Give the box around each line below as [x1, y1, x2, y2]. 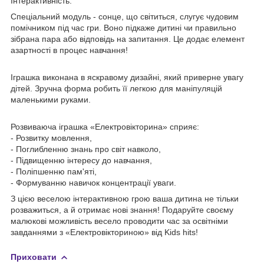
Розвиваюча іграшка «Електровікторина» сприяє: [11, 121, 199, 131]
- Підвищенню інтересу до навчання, [11, 155, 152, 165]
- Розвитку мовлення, [11, 133, 92, 143]
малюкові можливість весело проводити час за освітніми [11, 216, 228, 226]
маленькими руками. [11, 94, 91, 104]
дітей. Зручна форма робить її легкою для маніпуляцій [11, 83, 222, 93]
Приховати [11, 252, 57, 262]
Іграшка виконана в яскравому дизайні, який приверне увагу [11, 72, 243, 82]
